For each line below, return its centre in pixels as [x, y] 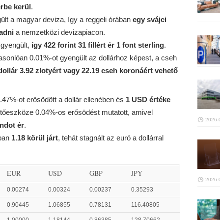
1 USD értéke [148, 99]
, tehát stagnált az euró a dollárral [110, 138]
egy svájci [149, 19]
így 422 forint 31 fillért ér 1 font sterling [97, 45]
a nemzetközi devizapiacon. [59, 32]
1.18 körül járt [34, 138]
